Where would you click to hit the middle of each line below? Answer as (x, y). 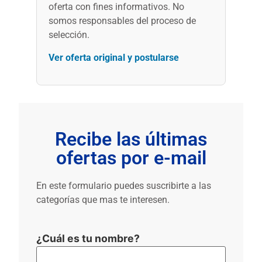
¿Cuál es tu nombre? (88, 238)
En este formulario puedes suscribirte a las (124, 186)
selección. (69, 35)
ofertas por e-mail (131, 158)
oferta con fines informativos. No (117, 7)
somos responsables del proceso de (123, 21)
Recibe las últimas (131, 139)
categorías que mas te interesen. (103, 200)
